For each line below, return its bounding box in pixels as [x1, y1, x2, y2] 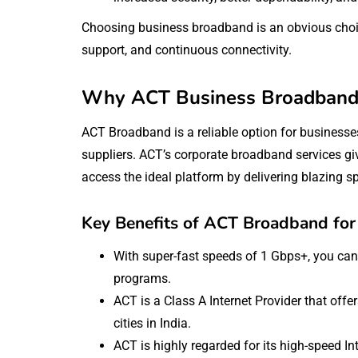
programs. [113, 270, 171, 286]
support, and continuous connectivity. [82, 42, 292, 58]
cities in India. [113, 315, 191, 331]
